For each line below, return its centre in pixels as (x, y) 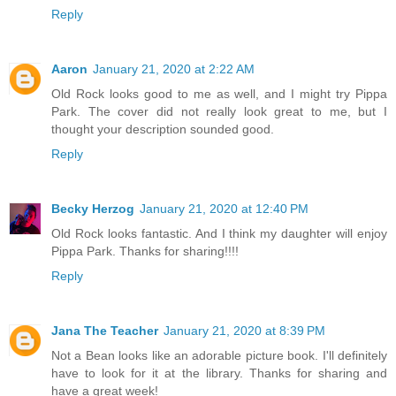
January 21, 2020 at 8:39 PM (244, 331)
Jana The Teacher (105, 331)
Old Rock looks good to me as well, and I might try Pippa (219, 94)
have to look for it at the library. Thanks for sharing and (219, 373)
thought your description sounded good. (163, 129)
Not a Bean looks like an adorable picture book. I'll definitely (219, 356)
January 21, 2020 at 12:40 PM (224, 209)
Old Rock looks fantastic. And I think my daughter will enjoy (219, 234)
